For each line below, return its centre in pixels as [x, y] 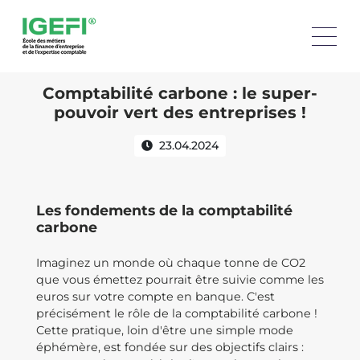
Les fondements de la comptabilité [164, 210]
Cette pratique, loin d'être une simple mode [165, 330]
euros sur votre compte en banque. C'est [155, 297]
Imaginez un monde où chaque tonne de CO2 [171, 263]
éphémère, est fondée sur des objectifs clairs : [170, 347]
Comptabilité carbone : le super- [180, 93]
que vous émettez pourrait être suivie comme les [180, 280]
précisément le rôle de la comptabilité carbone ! [177, 313]
